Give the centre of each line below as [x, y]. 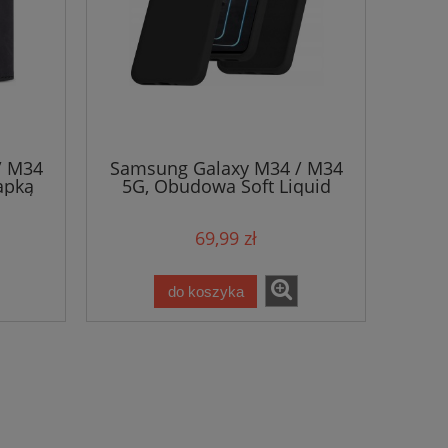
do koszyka [205, 291]
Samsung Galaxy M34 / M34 [226, 167]
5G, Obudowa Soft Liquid [226, 185]
